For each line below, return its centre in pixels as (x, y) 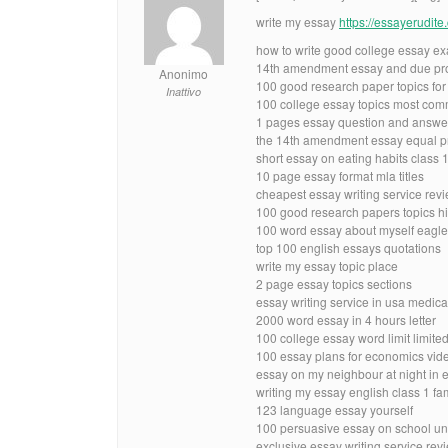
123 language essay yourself (334, 409)
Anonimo (183, 73)
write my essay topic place (327, 265)
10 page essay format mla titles (340, 175)
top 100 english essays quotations (348, 247)
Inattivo (183, 91)
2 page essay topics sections (334, 283)
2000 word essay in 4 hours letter (346, 319)
